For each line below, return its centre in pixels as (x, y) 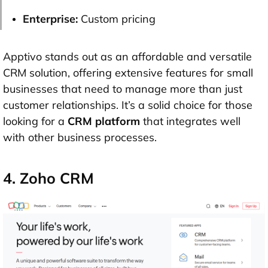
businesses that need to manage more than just (123, 89)
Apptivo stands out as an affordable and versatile (127, 56)
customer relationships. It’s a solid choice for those (128, 105)
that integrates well (190, 121)
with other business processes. (80, 137)
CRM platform (104, 121)
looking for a (35, 121)
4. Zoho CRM (48, 178)
